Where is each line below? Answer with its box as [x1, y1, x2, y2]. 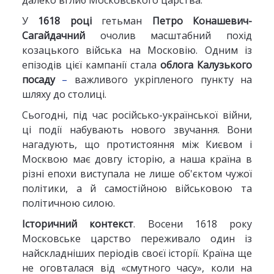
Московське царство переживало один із [21, 232, 253, 245]
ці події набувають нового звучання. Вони [21, 123, 253, 136]
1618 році [38, 14, 92, 28]
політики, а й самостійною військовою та [21, 182, 253, 195]
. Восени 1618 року [133, 217, 253, 231]
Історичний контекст [21, 217, 134, 231]
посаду [21, 73, 55, 86]
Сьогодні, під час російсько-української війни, [21, 108, 253, 122]
